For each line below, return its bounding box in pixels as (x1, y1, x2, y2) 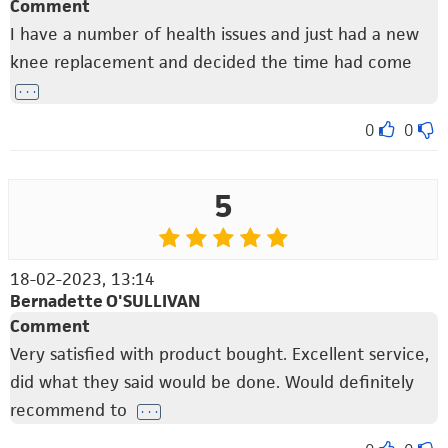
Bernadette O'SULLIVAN (10, 290, 200, 313)
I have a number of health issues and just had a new (10, 22, 419, 45)
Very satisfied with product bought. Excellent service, (10, 343, 429, 366)
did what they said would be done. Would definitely (10, 371, 414, 394)
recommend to (10, 399, 132, 422)
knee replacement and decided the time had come (10, 50, 412, 73)
